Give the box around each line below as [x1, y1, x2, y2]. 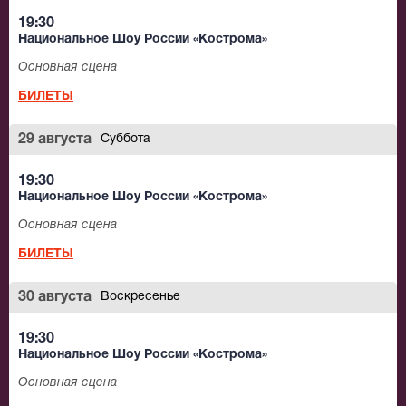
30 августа [18, 291, 92, 304]
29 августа [18, 133, 92, 147]
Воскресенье [101, 291, 180, 304]
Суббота [101, 133, 150, 146]
